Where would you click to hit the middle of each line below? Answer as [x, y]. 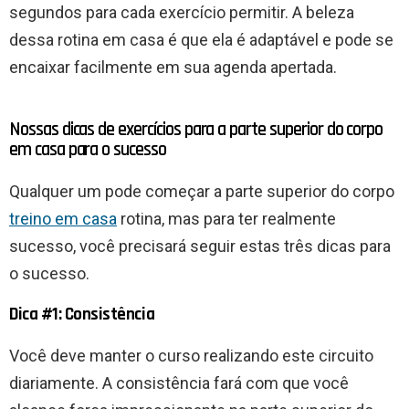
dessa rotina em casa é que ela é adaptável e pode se [201, 40]
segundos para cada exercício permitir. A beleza [182, 13]
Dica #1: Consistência [82, 315]
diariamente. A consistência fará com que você [179, 383]
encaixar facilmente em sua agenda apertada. [173, 68]
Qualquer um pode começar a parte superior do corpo [202, 192]
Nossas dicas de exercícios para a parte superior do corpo [196, 130]
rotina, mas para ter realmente [226, 219]
